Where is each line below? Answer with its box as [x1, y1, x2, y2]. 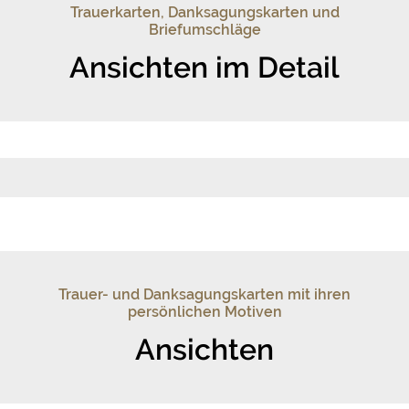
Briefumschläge [148, 20, 261, 38]
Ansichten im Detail [69, 49, 340, 84]
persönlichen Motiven [127, 302, 282, 320]
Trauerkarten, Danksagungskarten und [69, 3, 340, 21]
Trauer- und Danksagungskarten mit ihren [58, 285, 351, 303]
